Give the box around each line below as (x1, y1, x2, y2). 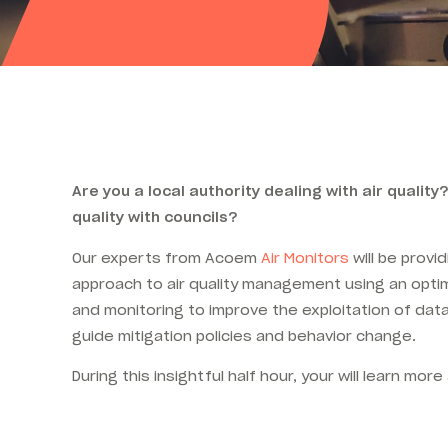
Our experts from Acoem (72, 248, 261, 267)
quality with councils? (72, 208, 238, 227)
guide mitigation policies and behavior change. (72, 326, 416, 345)
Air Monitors (261, 248, 349, 267)
